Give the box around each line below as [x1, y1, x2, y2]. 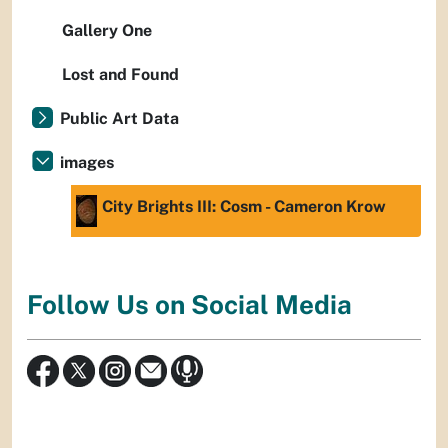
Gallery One [62, 21, 152, 40]
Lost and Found [62, 65, 179, 84]
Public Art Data [60, 109, 179, 128]
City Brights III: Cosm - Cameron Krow [102, 197, 386, 216]
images [60, 153, 114, 172]
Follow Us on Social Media [27, 289, 352, 321]
